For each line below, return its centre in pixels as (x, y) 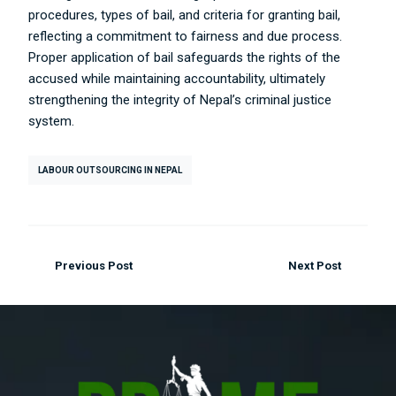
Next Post (315, 266)
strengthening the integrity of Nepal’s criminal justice (180, 100)
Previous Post (93, 266)
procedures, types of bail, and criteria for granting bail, (185, 15)
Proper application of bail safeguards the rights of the (185, 57)
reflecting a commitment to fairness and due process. (186, 36)
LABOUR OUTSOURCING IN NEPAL (110, 170)
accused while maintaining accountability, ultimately (177, 79)
